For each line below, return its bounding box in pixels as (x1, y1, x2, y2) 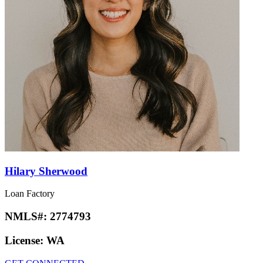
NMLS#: (5, 210, 50, 223)
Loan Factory (5, 188, 55, 199)
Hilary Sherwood (5, 164, 87, 177)
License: (5, 234, 46, 247)
